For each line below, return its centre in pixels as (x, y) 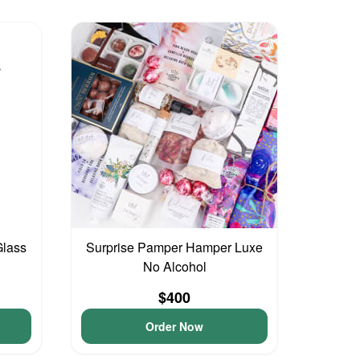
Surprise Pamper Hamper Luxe (174, 247)
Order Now (174, 326)
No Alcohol (174, 266)
